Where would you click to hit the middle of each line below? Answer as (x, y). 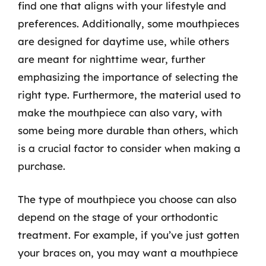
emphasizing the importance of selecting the (128, 77)
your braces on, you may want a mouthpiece (128, 252)
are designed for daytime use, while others (123, 41)
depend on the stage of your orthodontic (118, 217)
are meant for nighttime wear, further (112, 59)
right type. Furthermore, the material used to (129, 95)
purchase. (42, 166)
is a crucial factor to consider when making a (129, 148)
